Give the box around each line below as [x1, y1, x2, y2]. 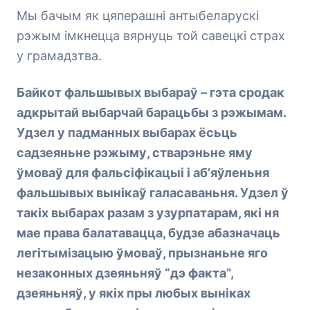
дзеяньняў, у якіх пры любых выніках [17, 286, 250, 300]
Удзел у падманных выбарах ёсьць [17, 125, 237, 140]
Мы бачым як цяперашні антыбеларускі [17, 8, 259, 23]
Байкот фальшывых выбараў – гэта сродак [17, 85, 284, 100]
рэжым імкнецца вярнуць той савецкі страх [17, 28, 285, 43]
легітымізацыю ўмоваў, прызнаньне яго [17, 246, 268, 260]
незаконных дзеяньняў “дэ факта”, [17, 266, 233, 280]
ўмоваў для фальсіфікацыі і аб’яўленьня [17, 165, 269, 180]
